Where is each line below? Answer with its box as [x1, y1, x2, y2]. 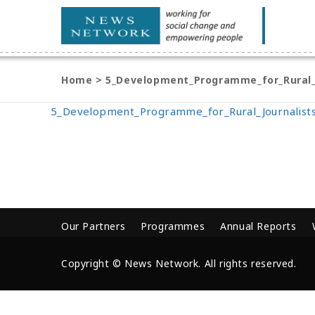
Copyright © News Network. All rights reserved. [61, 257, 297, 270]
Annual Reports [220, 219, 297, 233]
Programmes [141, 219, 205, 233]
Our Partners [61, 219, 126, 233]
